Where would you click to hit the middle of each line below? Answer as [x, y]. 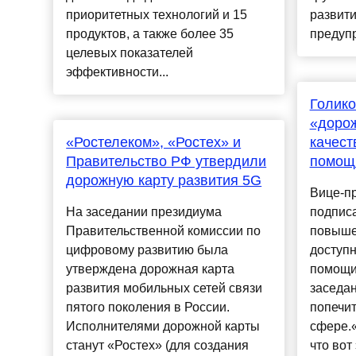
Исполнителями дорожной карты [163, 327]
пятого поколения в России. [148, 308]
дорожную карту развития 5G [164, 181]
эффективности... [118, 72]
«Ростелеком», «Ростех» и [154, 143]
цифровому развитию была [147, 250]
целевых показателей [130, 53]
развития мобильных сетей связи [164, 288]
